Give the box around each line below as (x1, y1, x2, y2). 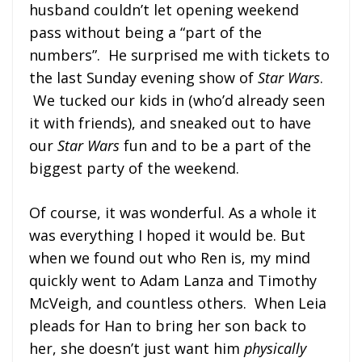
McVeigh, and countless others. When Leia (29, 293, 326, 313)
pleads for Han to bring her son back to (29, 315, 306, 335)
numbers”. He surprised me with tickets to (29, 44, 330, 65)
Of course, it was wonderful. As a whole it (29, 202, 317, 222)
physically (244, 338, 306, 358)
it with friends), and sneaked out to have (29, 112, 311, 133)
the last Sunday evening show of (29, 67, 258, 87)
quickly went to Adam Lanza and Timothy (29, 270, 317, 290)
